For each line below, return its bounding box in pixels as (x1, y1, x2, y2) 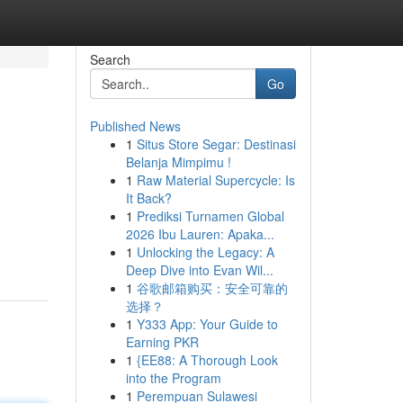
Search (89, 50, 130, 68)
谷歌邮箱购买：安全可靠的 (136, 279, 288, 297)
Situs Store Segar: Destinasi (136, 135, 296, 153)
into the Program (125, 369, 221, 387)
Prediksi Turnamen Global (136, 207, 284, 225)
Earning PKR (125, 333, 199, 351)
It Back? (125, 189, 172, 207)
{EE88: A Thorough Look (136, 351, 278, 369)
